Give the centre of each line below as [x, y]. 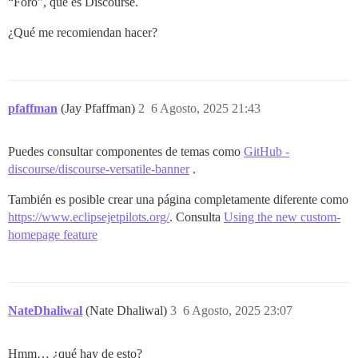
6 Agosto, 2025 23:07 [238, 311]
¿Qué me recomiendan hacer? [83, 33]
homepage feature [53, 235]
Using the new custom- [282, 217]
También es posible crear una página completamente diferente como [178, 200]
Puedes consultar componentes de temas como [126, 152]
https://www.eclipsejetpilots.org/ [89, 217]
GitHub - [267, 152]
